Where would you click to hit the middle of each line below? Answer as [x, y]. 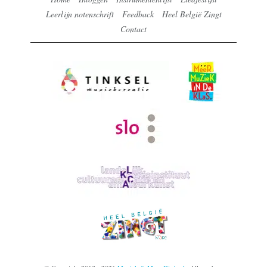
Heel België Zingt [192, 14]
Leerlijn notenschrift [80, 14]
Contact [133, 29]
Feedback [138, 14]
